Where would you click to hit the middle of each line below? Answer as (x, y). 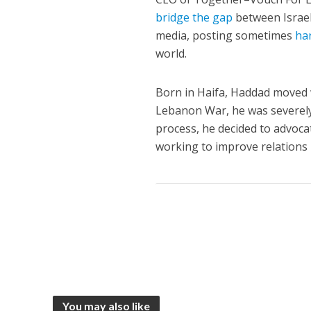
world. (171, 54)
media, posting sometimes (226, 36)
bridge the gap (194, 18)
